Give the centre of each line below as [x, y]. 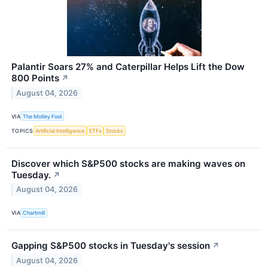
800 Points [35, 78]
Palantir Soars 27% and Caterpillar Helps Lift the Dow [128, 67]
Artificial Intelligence [60, 130]
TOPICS [22, 130]
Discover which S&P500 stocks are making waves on [128, 163]
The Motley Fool [42, 116]
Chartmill [34, 213]
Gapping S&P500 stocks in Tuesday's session [111, 245]
